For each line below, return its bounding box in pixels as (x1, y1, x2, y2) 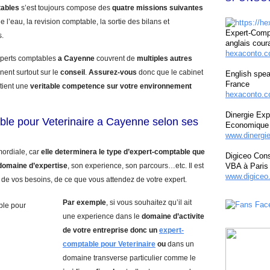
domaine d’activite (142, 212, 204, 221)
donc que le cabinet (137, 68, 203, 77)
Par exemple (63, 198, 106, 207)
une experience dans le (63, 212, 142, 221)
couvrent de (95, 54, 137, 63)
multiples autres (137, 54, 192, 63)
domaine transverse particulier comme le (63, 254, 196, 262)
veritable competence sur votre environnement (30, 82, 192, 90)
